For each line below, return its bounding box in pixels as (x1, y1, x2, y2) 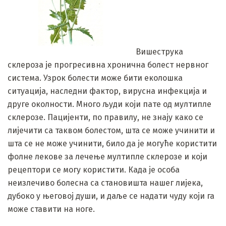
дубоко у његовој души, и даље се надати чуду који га (8, 191, 214, 201)
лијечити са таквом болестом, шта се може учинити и (8, 125, 215, 135)
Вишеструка (134, 46, 183, 56)
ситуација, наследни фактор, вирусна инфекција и (8, 86, 207, 96)
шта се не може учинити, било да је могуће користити (8, 138, 217, 148)
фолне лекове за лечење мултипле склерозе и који (8, 151, 207, 161)
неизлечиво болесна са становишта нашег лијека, (8, 178, 203, 188)
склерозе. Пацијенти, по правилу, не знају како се (8, 112, 203, 122)
